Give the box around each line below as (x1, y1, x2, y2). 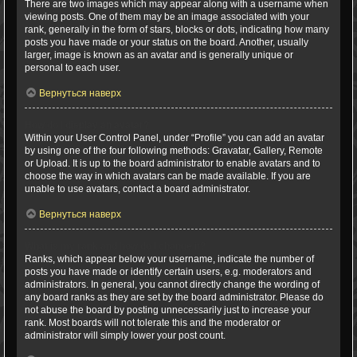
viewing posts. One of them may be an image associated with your (25, 11, 309, 22)
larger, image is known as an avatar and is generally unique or (25, 49, 293, 61)
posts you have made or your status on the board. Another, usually (25, 37, 308, 48)
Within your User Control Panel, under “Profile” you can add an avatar (25, 132, 324, 143)
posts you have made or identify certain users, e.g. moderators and (25, 266, 312, 277)
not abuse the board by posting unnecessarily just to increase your (25, 304, 311, 316)
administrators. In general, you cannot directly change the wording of (25, 279, 320, 290)
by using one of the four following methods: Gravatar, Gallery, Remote (25, 145, 323, 156)
